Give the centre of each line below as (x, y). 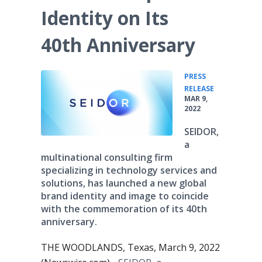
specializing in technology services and (129, 170)
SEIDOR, (201, 132)
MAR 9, (196, 99)
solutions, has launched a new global (124, 183)
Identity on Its (105, 18)
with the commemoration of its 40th (124, 209)
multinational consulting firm (107, 157)
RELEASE (199, 89)
